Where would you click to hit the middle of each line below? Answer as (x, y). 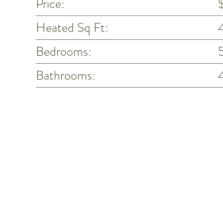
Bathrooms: (65, 75)
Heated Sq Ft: (72, 27)
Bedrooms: (63, 51)
